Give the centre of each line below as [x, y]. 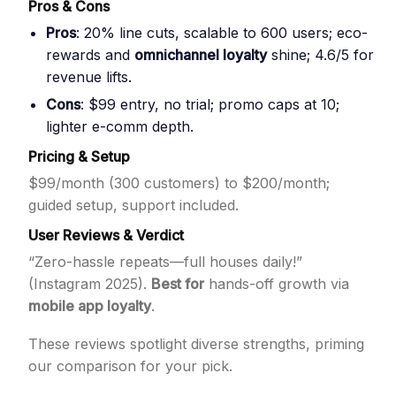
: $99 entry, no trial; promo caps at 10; [210, 104]
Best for [178, 284]
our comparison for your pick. [130, 366]
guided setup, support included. [133, 205]
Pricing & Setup [79, 156]
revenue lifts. [89, 77]
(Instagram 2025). [90, 284]
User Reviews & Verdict [106, 235]
